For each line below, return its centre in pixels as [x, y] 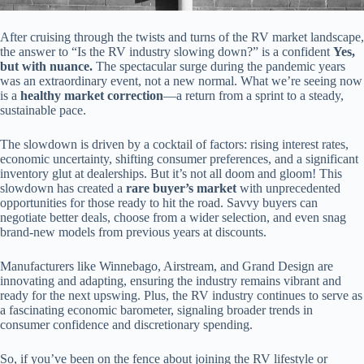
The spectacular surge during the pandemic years [219, 66]
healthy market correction [92, 95]
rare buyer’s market [181, 188]
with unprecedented [288, 188]
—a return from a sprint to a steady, [253, 95]
